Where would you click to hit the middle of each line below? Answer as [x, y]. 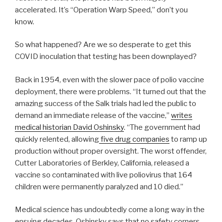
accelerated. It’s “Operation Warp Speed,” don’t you [101, 10]
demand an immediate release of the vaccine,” [93, 115]
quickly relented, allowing [57, 139]
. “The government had [162, 127]
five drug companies [134, 139]
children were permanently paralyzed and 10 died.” [99, 187]
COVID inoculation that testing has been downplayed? [106, 57]
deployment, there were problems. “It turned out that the [111, 91]
